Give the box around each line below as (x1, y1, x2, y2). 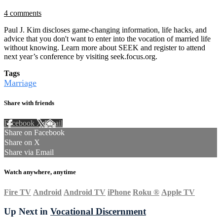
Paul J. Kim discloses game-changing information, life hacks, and (4, 25, 207, 34)
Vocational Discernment (50, 206, 146, 217)
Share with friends (4, 99, 54, 107)
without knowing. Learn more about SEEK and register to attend (4, 43, 205, 52)
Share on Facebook (4, 128, 65, 137)
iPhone (108, 188, 131, 197)
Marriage (4, 77, 37, 88)
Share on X (4, 138, 40, 147)
